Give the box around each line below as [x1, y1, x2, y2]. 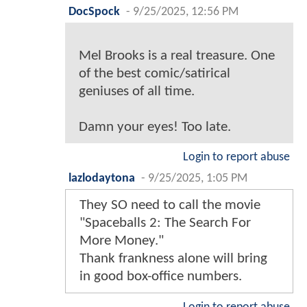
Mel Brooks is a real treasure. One [79, 49, 275, 64]
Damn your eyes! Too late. [79, 120, 231, 135]
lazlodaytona [69, 173, 135, 185]
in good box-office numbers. [79, 269, 242, 284]
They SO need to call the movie [79, 198, 260, 213]
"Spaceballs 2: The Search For [79, 216, 251, 231]
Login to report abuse [183, 151, 290, 164]
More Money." [79, 234, 164, 249]
